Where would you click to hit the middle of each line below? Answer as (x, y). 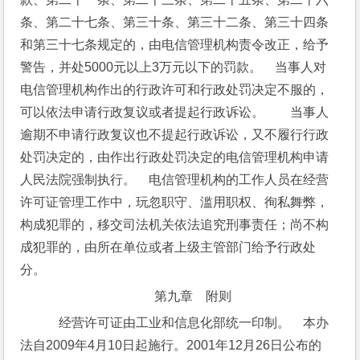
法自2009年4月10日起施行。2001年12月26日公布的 (171, 345)
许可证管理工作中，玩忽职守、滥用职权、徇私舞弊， (175, 202)
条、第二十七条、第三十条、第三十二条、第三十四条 (175, 22)
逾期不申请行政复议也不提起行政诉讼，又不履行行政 (175, 135)
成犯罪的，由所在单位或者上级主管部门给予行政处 (168, 247)
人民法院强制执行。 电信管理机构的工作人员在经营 (175, 180)
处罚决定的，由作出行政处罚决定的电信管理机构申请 (175, 157)
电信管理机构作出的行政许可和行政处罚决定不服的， (175, 90)
